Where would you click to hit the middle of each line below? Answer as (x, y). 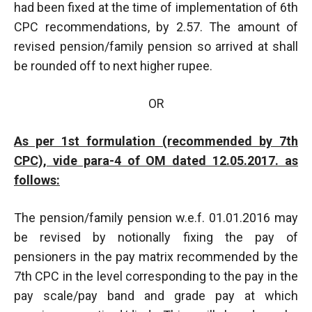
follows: (37, 180)
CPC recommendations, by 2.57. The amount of (156, 26)
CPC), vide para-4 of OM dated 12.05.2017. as (156, 160)
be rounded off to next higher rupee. (113, 65)
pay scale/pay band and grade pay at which (156, 295)
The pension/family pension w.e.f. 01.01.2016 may (156, 217)
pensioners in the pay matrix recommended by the (156, 256)
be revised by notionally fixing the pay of (156, 237)
